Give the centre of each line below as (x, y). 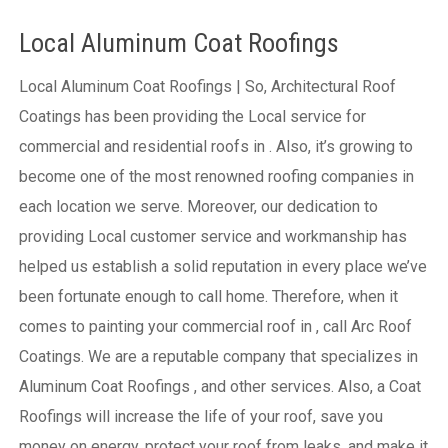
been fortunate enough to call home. (145, 296)
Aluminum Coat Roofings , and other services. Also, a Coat (219, 386)
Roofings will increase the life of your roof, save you (200, 416)
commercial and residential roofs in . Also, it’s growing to (215, 146)
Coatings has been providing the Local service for (192, 116)
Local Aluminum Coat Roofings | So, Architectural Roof (207, 86)
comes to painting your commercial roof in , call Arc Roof (215, 326)
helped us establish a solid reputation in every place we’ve (222, 266)
